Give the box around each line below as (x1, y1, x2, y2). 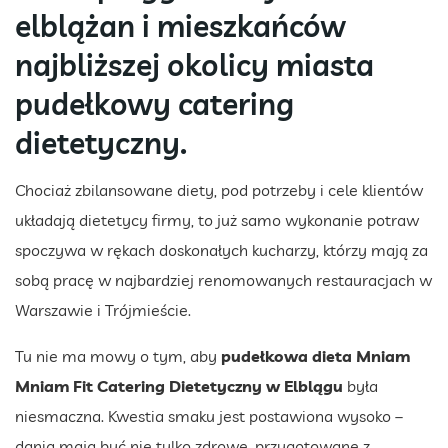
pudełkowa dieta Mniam (221, 345, 410, 366)
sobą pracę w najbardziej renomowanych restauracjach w (15, 269, 432, 290)
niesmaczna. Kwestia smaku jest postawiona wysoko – (15, 405, 403, 426)
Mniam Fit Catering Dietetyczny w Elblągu (15, 375, 343, 396)
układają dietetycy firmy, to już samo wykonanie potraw (15, 209, 419, 230)
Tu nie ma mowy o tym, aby (15, 345, 221, 366)
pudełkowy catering (15, 84, 294, 123)
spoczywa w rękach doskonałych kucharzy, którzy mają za (15, 239, 428, 260)
